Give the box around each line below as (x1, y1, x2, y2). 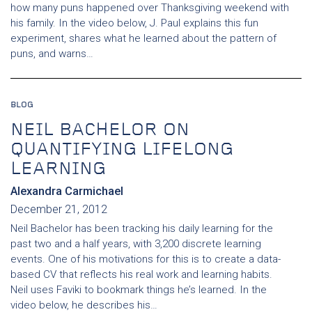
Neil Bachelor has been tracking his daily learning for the (10, 222, 273, 235)
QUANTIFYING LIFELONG (10, 141, 233, 159)
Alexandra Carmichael (10, 185, 123, 198)
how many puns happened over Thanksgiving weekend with (10, 1, 289, 14)
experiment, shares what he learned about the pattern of (10, 32, 276, 45)
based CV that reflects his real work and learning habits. (10, 268, 272, 281)
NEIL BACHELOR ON (10, 122, 189, 139)
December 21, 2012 (10, 203, 107, 216)
